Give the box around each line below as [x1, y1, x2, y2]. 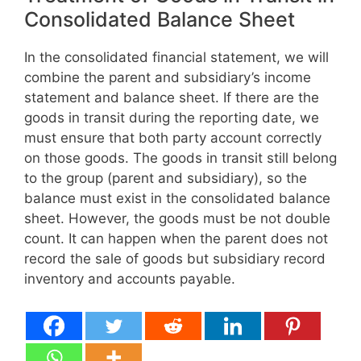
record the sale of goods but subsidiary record [24, 251, 326, 268]
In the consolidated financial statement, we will [24, 49, 329, 66]
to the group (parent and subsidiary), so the [24, 170, 307, 187]
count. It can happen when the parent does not [24, 230, 328, 247]
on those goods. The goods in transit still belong [24, 150, 337, 167]
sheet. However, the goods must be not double [24, 210, 330, 227]
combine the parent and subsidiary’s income [24, 69, 311, 86]
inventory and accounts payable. [24, 271, 235, 288]
